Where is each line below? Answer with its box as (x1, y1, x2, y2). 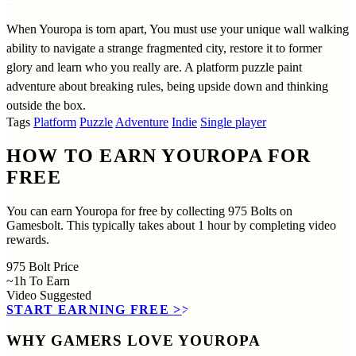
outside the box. (6, 99, 86, 113)
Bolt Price (29, 260, 79, 274)
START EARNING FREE (6, 303, 170, 317)
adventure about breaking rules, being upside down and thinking (6, 79, 328, 94)
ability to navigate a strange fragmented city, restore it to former (6, 41, 322, 56)
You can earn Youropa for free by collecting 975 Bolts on (6, 204, 292, 219)
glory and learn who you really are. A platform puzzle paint (6, 60, 302, 75)
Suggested (40, 288, 91, 303)
